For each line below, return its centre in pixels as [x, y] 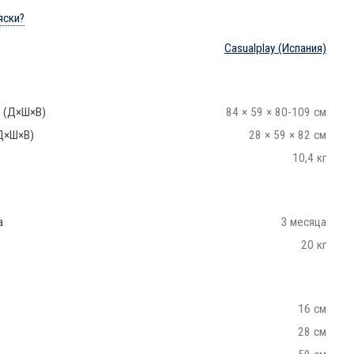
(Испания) [301, 48]
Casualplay [250, 48]
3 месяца [303, 222]
